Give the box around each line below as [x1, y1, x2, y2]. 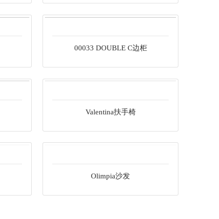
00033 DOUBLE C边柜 [74, 120, 147, 129]
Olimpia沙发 [91, 172, 130, 180]
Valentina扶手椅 [85, 108, 136, 116]
